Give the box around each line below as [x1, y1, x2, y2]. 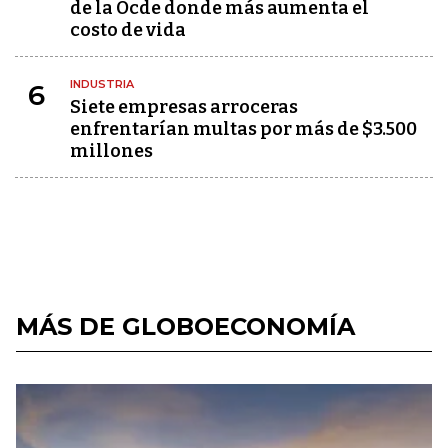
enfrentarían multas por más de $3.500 [70, 118, 417, 140]
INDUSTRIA [70, 77, 134, 91]
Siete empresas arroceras [70, 96, 298, 118]
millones [70, 140, 153, 162]
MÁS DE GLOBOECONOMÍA [16, 312, 355, 341]
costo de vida [70, 19, 186, 41]
